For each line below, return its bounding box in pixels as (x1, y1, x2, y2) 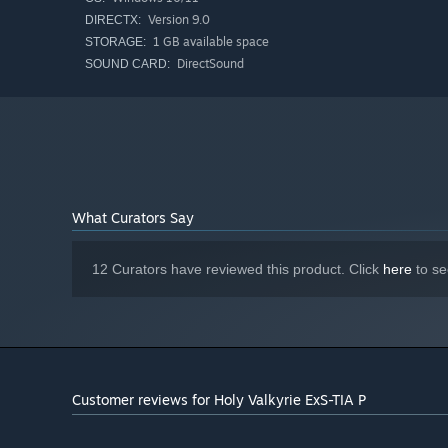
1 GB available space (150, 34, 269, 50)
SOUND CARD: (85, 57, 170, 72)
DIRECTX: (85, 13, 141, 28)
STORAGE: (85, 35, 146, 50)
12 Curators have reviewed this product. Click (92, 261, 383, 278)
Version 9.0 (145, 12, 210, 28)
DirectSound (174, 56, 244, 72)
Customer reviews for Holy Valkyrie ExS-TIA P (72, 391, 366, 409)
